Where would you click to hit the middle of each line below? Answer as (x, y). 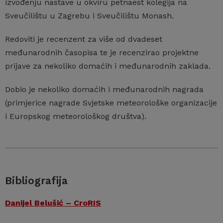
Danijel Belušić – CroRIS (53, 203)
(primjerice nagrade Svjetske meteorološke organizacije (111, 103)
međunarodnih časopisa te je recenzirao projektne (102, 52)
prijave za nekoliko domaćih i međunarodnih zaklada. (108, 66)
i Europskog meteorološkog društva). (76, 116)
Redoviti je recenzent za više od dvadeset (84, 39)
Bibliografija (36, 180)
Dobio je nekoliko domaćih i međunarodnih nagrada (104, 89)
